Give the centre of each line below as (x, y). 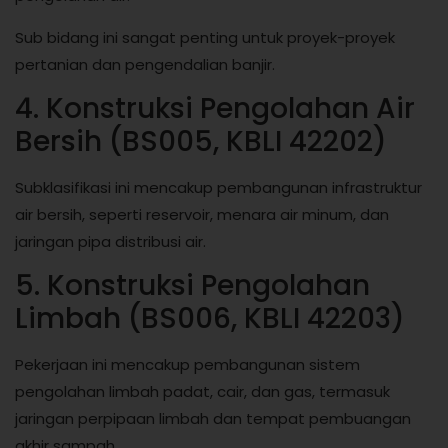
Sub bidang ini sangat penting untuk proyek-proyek (205, 37)
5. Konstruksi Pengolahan (192, 286)
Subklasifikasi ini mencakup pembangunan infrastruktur (218, 187)
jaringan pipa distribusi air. (110, 241)
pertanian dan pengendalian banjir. (145, 64)
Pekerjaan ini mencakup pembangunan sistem (187, 365)
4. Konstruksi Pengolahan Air (215, 108)
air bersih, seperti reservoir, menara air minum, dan (202, 214)
